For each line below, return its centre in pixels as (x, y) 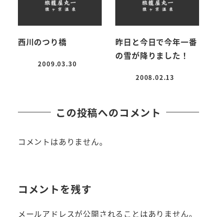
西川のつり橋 (42, 42)
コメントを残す (55, 189)
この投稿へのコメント (108, 112)
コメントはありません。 (62, 142)
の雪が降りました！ (152, 55)
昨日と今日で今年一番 (156, 42)
